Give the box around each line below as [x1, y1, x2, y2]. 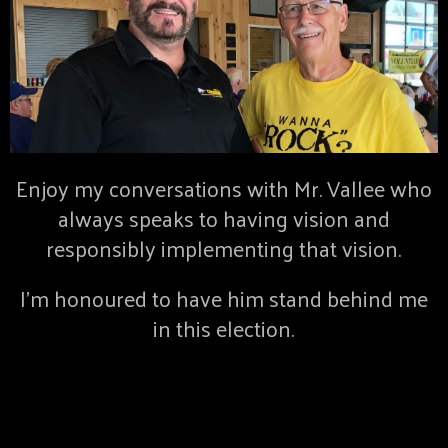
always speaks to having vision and [57, 198, 390, 239]
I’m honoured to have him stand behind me [19, 278, 428, 319]
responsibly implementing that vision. [46, 228, 402, 269]
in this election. [153, 308, 295, 349]
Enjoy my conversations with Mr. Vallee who [15, 168, 432, 209]
